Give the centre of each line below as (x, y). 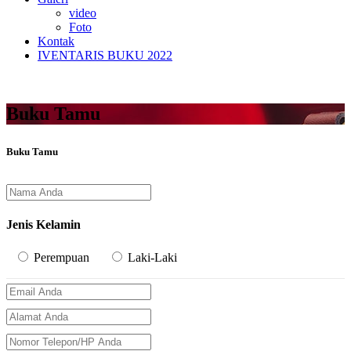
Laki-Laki (151, 258)
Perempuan (60, 258)
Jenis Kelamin (43, 225)
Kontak (56, 41)
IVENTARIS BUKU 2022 (105, 55)
